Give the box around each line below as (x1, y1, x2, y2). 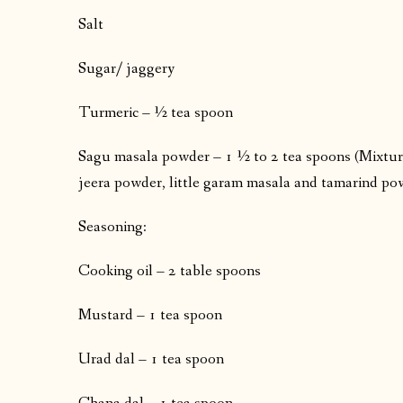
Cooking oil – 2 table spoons (78, 261, 261, 282)
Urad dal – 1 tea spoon (78, 349, 224, 371)
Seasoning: (78, 217, 147, 238)
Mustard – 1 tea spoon (78, 305, 222, 327)
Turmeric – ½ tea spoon (78, 103, 233, 124)
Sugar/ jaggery (78, 58, 175, 80)
